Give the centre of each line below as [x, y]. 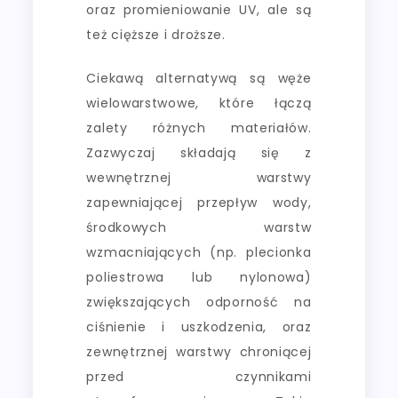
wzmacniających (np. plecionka [199, 252]
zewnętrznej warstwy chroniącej [199, 351]
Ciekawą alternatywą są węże [199, 78]
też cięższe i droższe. [156, 34]
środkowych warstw [199, 227]
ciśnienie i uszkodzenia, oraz [199, 326]
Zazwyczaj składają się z [199, 152]
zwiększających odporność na [199, 302]
